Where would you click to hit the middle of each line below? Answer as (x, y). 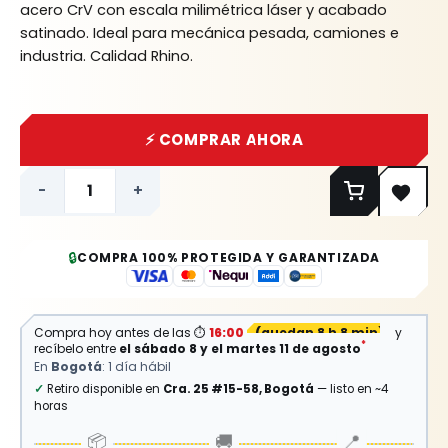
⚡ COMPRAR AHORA (224, 140)
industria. (53, 56)
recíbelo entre (76, 348)
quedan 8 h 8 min (319, 332)
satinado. (54, 33)
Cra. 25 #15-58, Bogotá (238, 388)
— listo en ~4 (351, 388)
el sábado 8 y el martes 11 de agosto (240, 348)
